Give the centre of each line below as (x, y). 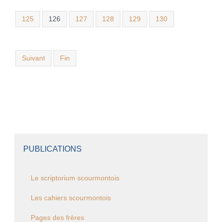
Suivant (33, 58)
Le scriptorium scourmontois (75, 178)
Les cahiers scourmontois (71, 198)
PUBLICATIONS (52, 149)
